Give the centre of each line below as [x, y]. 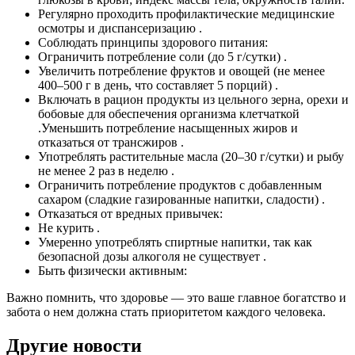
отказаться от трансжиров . [111, 142]
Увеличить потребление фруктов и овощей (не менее [181, 71]
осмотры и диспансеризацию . [120, 28]
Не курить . [69, 227]
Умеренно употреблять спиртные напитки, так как [175, 242]
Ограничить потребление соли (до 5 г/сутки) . [162, 56]
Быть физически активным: [113, 270]
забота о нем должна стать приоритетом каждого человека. [166, 311]
